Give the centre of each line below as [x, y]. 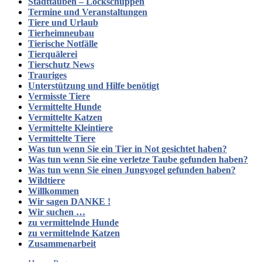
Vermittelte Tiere [62, 138]
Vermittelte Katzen [65, 117]
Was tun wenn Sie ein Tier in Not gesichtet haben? [127, 149]
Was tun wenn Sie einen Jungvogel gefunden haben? [132, 170]
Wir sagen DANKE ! [69, 201]
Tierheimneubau [61, 33]
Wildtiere [46, 180]
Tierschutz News [61, 64]
